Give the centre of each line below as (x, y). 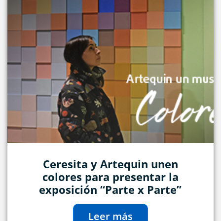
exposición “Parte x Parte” (110, 190)
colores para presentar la (110, 177)
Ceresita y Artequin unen (110, 164)
